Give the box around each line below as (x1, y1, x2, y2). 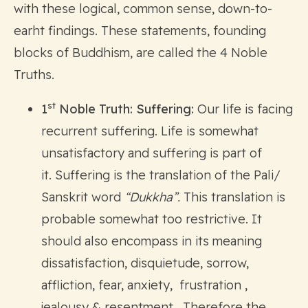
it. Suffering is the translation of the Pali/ (41, 166, 280, 183)
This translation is (180, 188, 285, 205)
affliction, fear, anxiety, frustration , (41, 276, 247, 293)
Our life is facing (194, 100, 293, 117)
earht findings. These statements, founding (14, 22, 266, 38)
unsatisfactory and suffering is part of (41, 144, 262, 161)
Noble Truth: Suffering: (56, 100, 194, 117)
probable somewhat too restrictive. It (41, 210, 262, 227)
